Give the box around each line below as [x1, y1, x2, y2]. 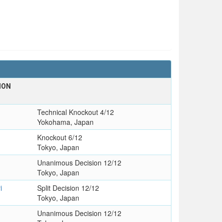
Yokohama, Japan [37, 116, 94, 127]
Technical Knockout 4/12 [37, 107, 114, 117]
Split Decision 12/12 [37, 182, 99, 193]
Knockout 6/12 [37, 132, 82, 142]
